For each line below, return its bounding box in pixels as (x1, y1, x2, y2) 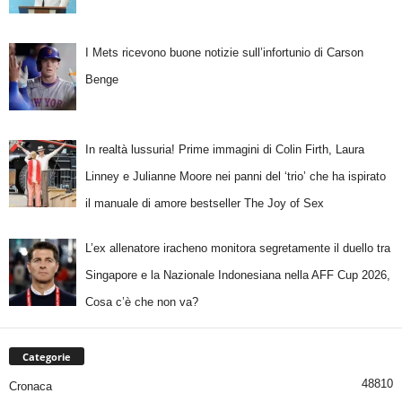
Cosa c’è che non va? (84, 294, 198, 309)
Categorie (22, 349, 71, 363)
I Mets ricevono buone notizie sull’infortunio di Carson (84, 46, 363, 60)
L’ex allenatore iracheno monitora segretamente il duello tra (84, 240, 390, 255)
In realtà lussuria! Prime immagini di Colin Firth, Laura (84, 143, 364, 157)
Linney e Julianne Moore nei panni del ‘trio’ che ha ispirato (84, 170, 386, 184)
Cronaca (9, 379, 52, 393)
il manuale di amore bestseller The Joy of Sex (84, 197, 324, 211)
